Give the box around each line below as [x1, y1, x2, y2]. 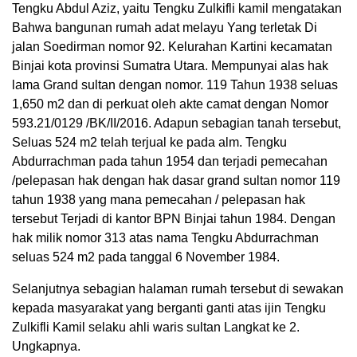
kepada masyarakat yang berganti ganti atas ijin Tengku [12, 301, 326, 316]
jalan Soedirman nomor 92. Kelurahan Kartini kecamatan [12, 40, 332, 54]
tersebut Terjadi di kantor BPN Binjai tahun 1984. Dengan [12, 212, 335, 226]
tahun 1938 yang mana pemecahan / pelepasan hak [12, 193, 305, 207]
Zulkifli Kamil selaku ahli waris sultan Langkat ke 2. [12, 320, 300, 335]
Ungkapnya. [12, 339, 80, 354]
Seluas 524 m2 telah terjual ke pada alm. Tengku [12, 135, 287, 150]
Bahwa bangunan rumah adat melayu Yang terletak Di [12, 21, 317, 35]
